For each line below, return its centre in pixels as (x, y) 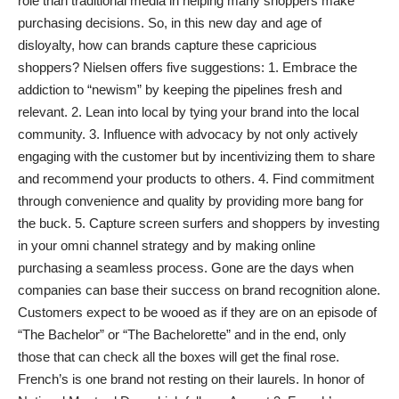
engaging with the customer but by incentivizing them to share (196, 156)
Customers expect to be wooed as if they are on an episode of (197, 312)
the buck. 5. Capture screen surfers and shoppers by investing (199, 223)
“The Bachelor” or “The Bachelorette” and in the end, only (182, 334)
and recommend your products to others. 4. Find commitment (196, 179)
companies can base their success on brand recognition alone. (199, 290)
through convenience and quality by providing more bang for (191, 201)
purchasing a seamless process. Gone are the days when (186, 268)
